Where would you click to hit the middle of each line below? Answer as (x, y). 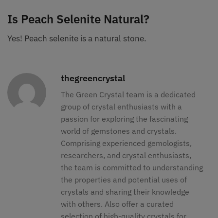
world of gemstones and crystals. (119, 131)
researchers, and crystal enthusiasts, (126, 155)
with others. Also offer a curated (117, 204)
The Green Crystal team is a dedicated (128, 95)
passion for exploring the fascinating (124, 119)
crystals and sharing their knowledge (125, 192)
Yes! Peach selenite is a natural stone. (78, 39)
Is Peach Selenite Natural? (78, 19)
